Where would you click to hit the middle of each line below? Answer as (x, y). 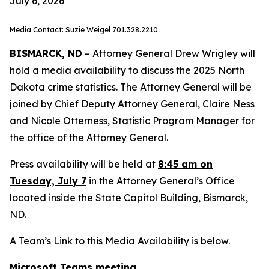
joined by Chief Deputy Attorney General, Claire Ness (132, 104)
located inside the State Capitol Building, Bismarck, (129, 198)
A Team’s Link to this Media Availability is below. (120, 241)
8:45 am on (185, 164)
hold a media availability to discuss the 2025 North (127, 70)
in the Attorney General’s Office (161, 181)
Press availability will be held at (84, 164)
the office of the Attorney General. (89, 138)
